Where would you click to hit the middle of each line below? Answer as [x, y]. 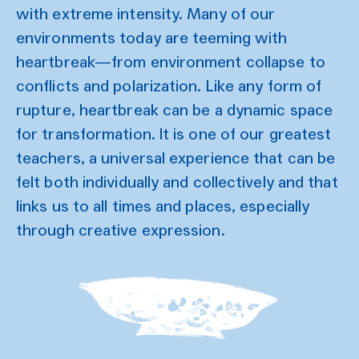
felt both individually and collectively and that [177, 182]
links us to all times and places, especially [163, 206]
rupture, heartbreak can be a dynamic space [175, 110]
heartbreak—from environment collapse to [171, 62]
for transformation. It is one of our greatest [174, 134]
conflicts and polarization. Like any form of [169, 86]
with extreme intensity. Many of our [146, 14]
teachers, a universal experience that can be [176, 158]
